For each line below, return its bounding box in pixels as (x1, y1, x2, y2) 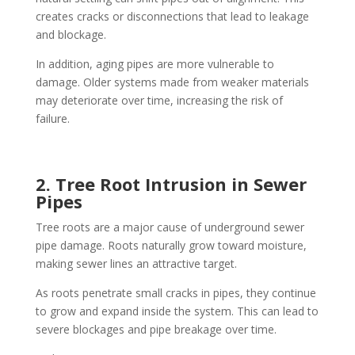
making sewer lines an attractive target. (35, 256, 237, 272)
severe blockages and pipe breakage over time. (35, 322, 277, 338)
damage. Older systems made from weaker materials (35, 74, 309, 90)
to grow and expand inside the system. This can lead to (35, 303, 319, 319)
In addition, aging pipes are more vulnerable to (35, 56, 274, 72)
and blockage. (35, 27, 106, 43)
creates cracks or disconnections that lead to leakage (35, 9, 309, 25)
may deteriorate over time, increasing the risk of (35, 93, 283, 109)
